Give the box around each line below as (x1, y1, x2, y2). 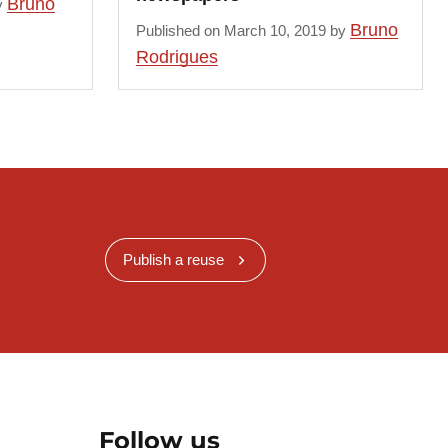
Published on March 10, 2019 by (136, 22, 351, 40)
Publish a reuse (122, 251, 224, 269)
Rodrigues (136, 47, 219, 68)
